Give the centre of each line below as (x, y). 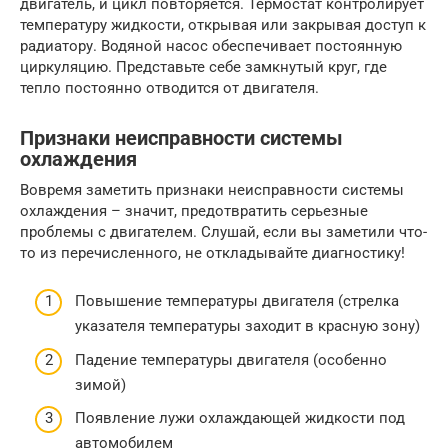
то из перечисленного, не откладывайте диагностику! (212, 252)
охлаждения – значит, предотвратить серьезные (194, 210)
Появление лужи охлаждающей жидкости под (240, 418)
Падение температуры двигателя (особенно (231, 359)
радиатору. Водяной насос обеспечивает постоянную (211, 45)
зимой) (100, 384)
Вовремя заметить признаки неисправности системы (212, 189)
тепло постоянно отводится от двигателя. (169, 87)
